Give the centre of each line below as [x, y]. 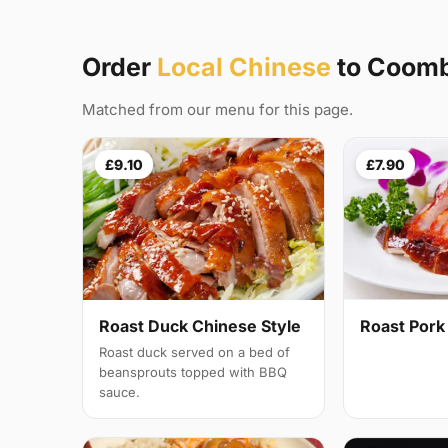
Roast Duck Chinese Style [200, 326]
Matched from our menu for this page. [217, 110]
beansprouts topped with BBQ [193, 372]
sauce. [119, 392]
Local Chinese [244, 67]
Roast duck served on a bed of [194, 352]
